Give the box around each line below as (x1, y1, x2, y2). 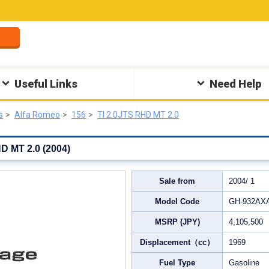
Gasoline (229, 258, 259, 267)
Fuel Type (159, 258, 195, 267)
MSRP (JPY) (154, 217, 200, 226)
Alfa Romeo (14, 110, 60, 119)
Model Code (155, 197, 199, 206)
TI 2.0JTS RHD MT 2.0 (97, 110, 179, 119)
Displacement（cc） (140, 238, 214, 247)
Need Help (209, 77, 261, 90)
